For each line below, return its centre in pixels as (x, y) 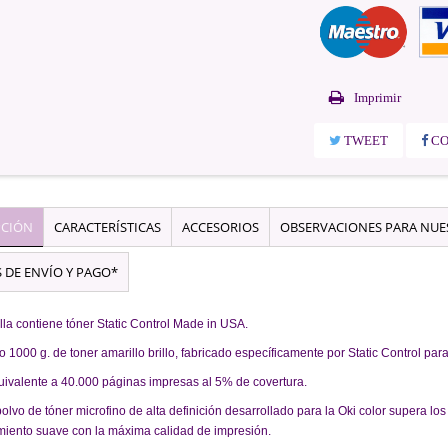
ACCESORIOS (220, 227)
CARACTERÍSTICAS (107, 227)
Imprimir (377, 98)
